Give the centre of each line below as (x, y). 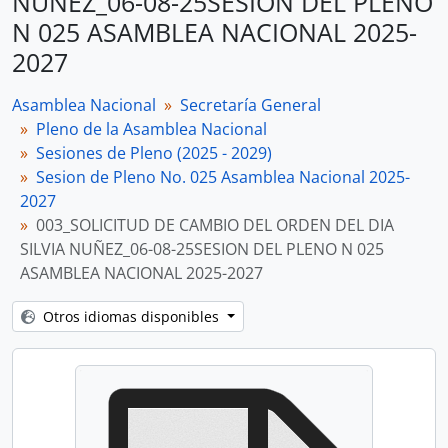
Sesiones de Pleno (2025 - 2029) (154, 153)
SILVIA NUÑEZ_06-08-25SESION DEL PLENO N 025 (202, 249)
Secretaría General (250, 105)
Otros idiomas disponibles (133, 316)
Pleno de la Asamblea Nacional (151, 129)
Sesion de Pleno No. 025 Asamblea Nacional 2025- (223, 177)
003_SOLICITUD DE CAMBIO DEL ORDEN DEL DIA (215, 225)
